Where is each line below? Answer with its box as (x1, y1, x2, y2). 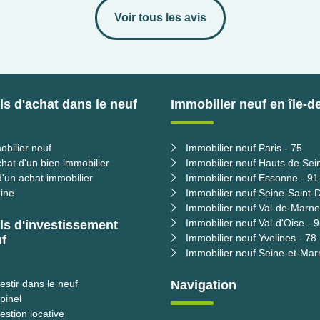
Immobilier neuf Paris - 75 (183, 142, 302, 154)
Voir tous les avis (114, 11, 206, 24)
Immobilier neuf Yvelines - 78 (183, 232, 316, 244)
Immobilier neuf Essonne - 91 (183, 172, 319, 184)
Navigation (171, 278, 236, 292)
